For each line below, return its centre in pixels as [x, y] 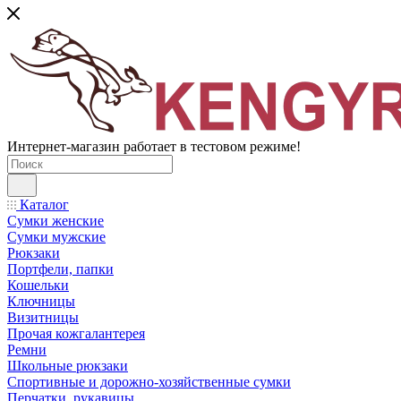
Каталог [43, 205]
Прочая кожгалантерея [76, 333]
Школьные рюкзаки [68, 366]
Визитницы [43, 317]
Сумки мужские [56, 237]
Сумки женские [55, 221]
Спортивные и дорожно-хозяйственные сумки [149, 382]
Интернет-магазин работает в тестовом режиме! [154, 146]
